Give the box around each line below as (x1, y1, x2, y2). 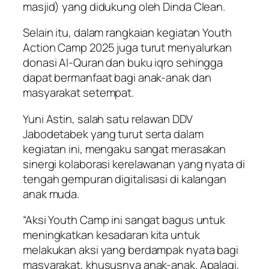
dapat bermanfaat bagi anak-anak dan (23, 70, 211, 86)
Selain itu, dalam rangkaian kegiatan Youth (23, 25, 232, 41)
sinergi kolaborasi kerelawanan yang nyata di (23, 156, 245, 172)
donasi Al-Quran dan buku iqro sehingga (23, 55, 223, 71)
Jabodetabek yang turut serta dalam (23, 125, 204, 142)
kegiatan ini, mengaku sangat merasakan (23, 141, 226, 157)
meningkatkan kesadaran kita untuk (23, 227, 200, 243)
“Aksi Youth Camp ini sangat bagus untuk (23, 212, 226, 228)
